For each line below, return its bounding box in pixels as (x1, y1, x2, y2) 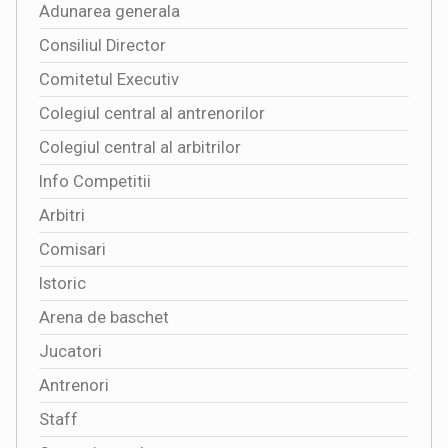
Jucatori (39, 341, 103, 361)
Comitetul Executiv (39, 69, 180, 89)
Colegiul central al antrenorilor (39, 103, 266, 123)
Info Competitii (39, 171, 152, 191)
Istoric (39, 273, 87, 293)
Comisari (39, 239, 107, 259)
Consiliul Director (39, 35, 167, 55)
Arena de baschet (39, 307, 170, 327)
